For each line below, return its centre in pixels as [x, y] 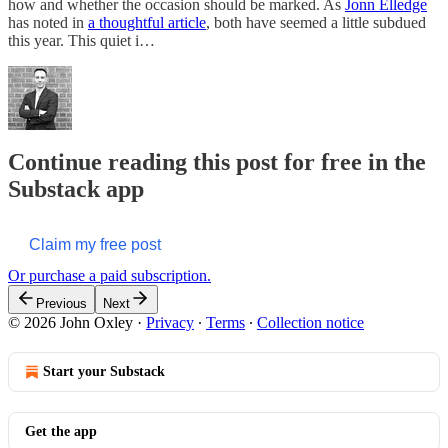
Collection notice [310, 323]
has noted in [48, 22]
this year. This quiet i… [81, 40]
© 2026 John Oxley [70, 323]
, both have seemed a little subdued [316, 22]
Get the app [61, 432]
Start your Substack [104, 372]
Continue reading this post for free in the [217, 162]
